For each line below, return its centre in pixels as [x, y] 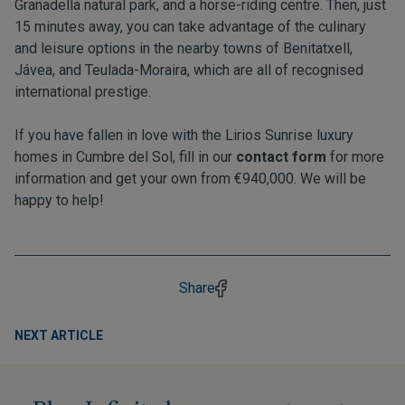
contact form [281, 157]
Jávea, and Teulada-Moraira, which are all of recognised [189, 71]
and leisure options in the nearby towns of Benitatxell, [184, 49]
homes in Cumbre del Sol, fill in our [125, 157]
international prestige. [83, 92]
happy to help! [59, 201]
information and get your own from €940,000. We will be [190, 179]
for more [355, 157]
